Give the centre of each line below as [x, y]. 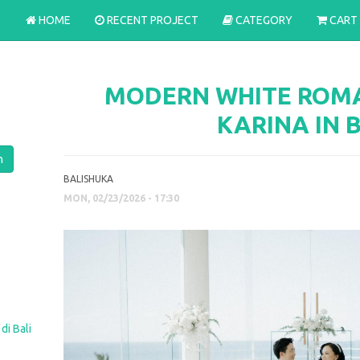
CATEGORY [263, 20]
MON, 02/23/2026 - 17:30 [121, 198]
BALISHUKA [88, 179]
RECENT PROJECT [151, 20]
